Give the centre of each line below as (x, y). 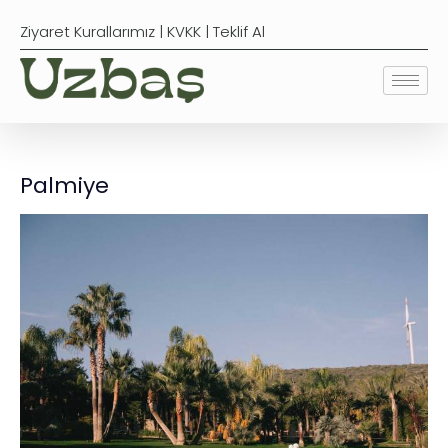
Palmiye (64, 186)
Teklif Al (239, 32)
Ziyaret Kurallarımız (87, 32)
